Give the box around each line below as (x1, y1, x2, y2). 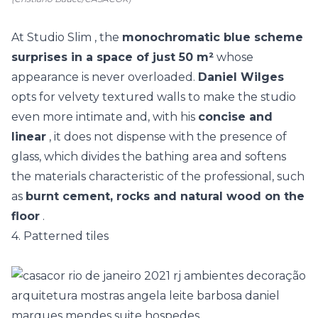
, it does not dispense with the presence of (46, 130, 287, 143)
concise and (198, 110, 273, 124)
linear (11, 130, 46, 143)
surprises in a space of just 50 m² (11, 50, 214, 64)
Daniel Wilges (198, 70, 284, 84)
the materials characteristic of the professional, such (11, 170, 305, 183)
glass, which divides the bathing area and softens (11, 150, 286, 163)
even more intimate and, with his (11, 110, 198, 124)
